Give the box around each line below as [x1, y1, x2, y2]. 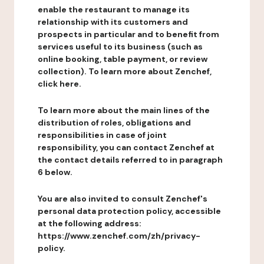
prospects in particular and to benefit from [38, 29, 219, 39]
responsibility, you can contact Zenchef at [38, 142, 214, 153]
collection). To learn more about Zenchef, [38, 66, 212, 77]
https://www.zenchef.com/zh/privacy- [38, 230, 200, 241]
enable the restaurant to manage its [38, 4, 190, 15]
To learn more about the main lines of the [38, 105, 210, 115]
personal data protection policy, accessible [38, 206, 221, 216]
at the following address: [38, 218, 141, 229]
